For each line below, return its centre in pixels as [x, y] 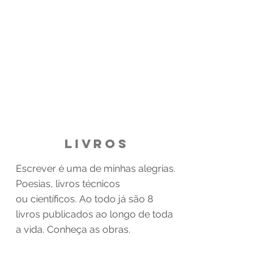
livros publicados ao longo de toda [94, 214]
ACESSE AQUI [98, 256]
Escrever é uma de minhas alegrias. [96, 168]
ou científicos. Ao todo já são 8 [84, 199]
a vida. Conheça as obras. [73, 229]
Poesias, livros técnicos [68, 184]
